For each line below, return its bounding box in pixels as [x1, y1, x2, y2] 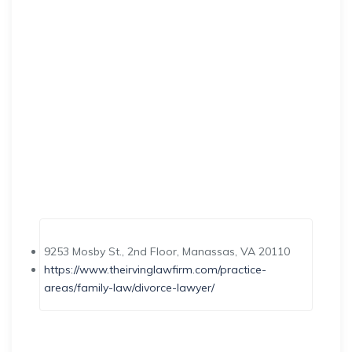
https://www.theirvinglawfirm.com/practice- [44, 262, 266, 277]
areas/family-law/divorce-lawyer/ [44, 280, 214, 295]
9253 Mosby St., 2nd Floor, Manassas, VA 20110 [44, 244, 290, 259]
